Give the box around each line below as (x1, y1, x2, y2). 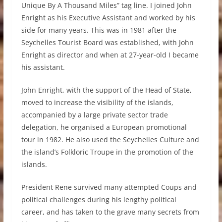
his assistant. (21, 62, 65, 72)
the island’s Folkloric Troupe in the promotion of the (21, 147, 193, 157)
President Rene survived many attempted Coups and (21, 182, 197, 192)
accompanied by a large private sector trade (21, 110, 168, 119)
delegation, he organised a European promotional (21, 122, 187, 132)
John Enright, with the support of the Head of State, (21, 85, 192, 95)
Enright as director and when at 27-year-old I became (21, 50, 199, 59)
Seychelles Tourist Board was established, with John (21, 38, 194, 47)
